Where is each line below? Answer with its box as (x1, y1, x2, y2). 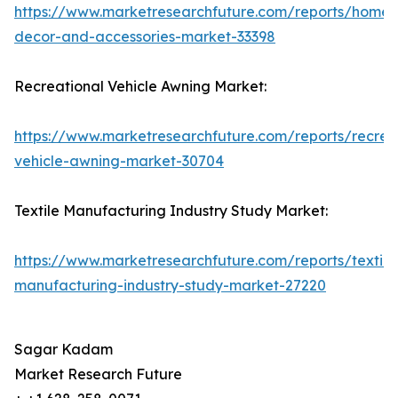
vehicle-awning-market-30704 (14, 152, 224, 171)
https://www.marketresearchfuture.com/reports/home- (14, 3, 396, 21)
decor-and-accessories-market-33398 (14, 28, 275, 46)
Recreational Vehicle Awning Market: (14, 77, 267, 96)
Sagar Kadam (14, 340, 113, 359)
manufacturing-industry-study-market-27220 (14, 276, 326, 295)
